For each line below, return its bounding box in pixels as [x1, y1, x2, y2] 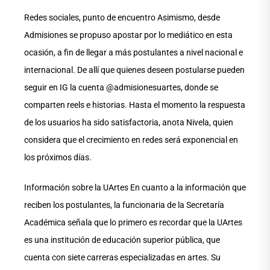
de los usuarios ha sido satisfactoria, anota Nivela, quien [24, 118, 233, 128]
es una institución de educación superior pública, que [24, 235, 220, 245]
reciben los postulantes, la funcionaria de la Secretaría [24, 200, 224, 210]
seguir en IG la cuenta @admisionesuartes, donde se [24, 83, 218, 93]
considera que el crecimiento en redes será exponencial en [24, 135, 238, 145]
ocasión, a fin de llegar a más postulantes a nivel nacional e [24, 48, 243, 58]
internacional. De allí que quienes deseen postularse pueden [24, 65, 245, 75]
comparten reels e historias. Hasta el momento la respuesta [24, 100, 245, 110]
